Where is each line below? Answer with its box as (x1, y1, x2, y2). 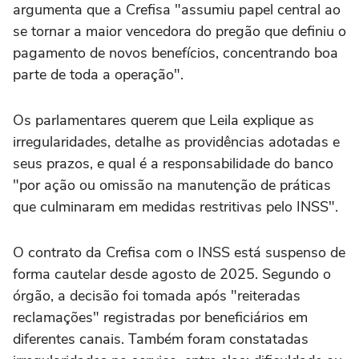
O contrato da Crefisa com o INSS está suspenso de (13, 243, 345, 263)
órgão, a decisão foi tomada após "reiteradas (13, 286, 301, 306)
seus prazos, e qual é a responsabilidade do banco (13, 154, 333, 174)
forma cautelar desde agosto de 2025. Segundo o (13, 264, 331, 284)
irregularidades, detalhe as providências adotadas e (13, 132, 340, 152)
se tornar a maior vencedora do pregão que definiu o (13, 22, 346, 42)
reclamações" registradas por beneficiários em (13, 308, 308, 328)
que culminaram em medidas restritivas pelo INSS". (13, 197, 338, 217)
